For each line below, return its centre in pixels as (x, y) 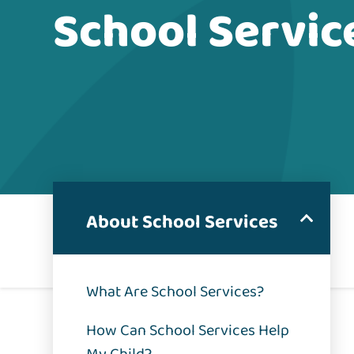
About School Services (183, 223)
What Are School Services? (175, 292)
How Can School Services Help (188, 331)
